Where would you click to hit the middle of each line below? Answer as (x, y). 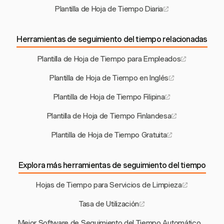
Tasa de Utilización (109, 204)
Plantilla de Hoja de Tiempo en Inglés (109, 78)
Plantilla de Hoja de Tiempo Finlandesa (109, 116)
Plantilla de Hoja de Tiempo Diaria (109, 9)
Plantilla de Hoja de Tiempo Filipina (109, 97)
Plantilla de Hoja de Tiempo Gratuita (109, 135)
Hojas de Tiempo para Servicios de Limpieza (109, 185)
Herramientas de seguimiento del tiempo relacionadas (112, 39)
